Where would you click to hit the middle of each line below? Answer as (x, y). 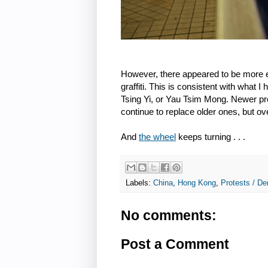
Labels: (139, 183)
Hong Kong (197, 183)
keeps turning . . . (212, 136)
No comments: (169, 216)
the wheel (157, 136)
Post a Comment (175, 244)
